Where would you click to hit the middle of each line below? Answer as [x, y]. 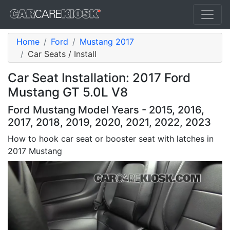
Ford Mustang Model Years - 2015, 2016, [106, 110]
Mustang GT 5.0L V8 [68, 92]
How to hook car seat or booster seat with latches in [111, 139]
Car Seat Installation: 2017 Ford [99, 78]
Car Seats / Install [62, 54]
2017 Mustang [35, 151]
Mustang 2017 [107, 42]
